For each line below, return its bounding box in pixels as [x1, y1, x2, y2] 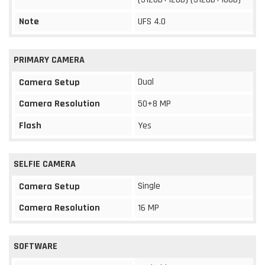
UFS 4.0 [138, 15, 166, 28]
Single [138, 179, 160, 192]
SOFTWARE [14, 240, 57, 253]
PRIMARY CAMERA [14, 53, 85, 66]
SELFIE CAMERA [14, 157, 76, 170]
